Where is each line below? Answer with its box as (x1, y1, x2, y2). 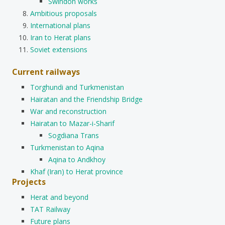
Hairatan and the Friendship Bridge (30, 94, 143, 104)
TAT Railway (30, 204, 70, 214)
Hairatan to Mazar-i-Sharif (30, 118, 115, 128)
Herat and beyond (30, 192, 88, 202)
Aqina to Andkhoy (48, 154, 105, 164)
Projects (12, 176, 46, 187)
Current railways (12, 66, 80, 77)
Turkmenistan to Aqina (30, 142, 104, 152)
